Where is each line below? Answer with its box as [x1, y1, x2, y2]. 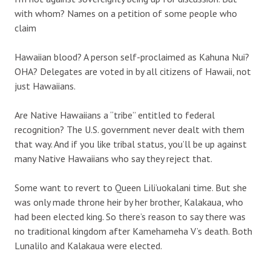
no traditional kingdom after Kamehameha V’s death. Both [15, 224, 252, 237]
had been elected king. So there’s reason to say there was [15, 210, 246, 223]
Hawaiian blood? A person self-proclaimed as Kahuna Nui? [15, 50, 249, 63]
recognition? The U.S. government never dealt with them [15, 123, 244, 135]
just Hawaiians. [15, 79, 76, 92]
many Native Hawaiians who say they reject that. [15, 152, 212, 165]
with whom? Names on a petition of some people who [15, 7, 237, 19]
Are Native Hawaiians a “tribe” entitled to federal [15, 108, 215, 121]
